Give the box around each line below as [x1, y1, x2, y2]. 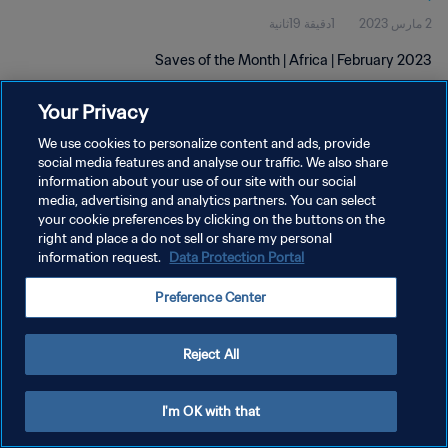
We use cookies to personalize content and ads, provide [38, 135, 371, 152]
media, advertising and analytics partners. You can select [38, 192, 377, 209]
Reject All [182, 346, 240, 363]
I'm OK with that [161, 403, 261, 420]
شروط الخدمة [362, 230, 432, 245]
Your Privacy [38, 99, 149, 124]
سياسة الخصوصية [344, 195, 432, 210]
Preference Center [155, 289, 267, 306]
